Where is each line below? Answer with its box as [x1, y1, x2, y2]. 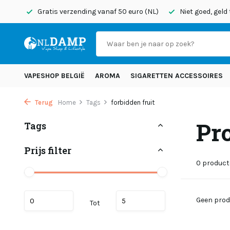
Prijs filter [24, 144, 71, 157]
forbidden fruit [111, 99, 155, 106]
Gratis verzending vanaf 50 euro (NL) [36, 7, 159, 16]
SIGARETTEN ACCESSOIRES [130, 71, 223, 80]
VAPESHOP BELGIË [24, 71, 85, 80]
